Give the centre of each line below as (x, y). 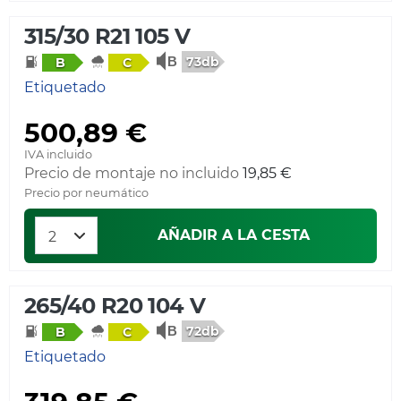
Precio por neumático (86, 193)
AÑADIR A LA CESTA (234, 235)
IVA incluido (58, 155)
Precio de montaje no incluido (132, 174)
